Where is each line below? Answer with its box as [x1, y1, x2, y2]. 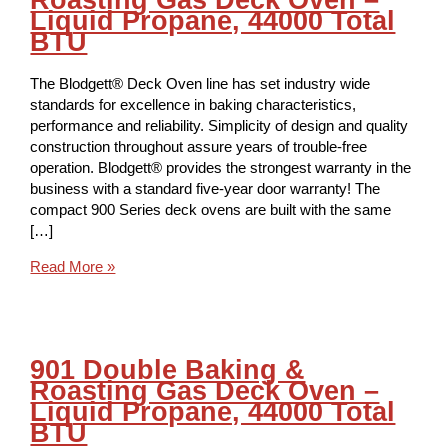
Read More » [30, 258, 116, 275]
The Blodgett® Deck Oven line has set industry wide [30, 76, 371, 93]
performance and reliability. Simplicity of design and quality [30, 118, 409, 135]
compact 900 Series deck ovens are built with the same [30, 202, 392, 219]
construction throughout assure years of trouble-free [30, 139, 368, 156]
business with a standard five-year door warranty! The [30, 181, 381, 198]
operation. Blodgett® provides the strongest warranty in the [30, 160, 412, 177]
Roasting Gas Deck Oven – [30, 374, 380, 406]
